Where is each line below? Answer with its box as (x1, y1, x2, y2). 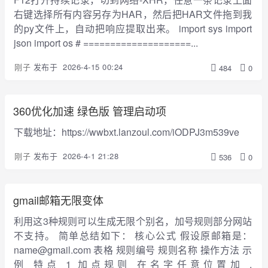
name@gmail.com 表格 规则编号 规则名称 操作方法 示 (14, 242, 252, 257)
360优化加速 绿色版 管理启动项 (13, 102, 166, 118)
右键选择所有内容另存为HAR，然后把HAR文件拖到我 (14, 7, 252, 21)
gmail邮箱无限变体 (13, 191, 103, 208)
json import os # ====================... (14, 35, 198, 50)
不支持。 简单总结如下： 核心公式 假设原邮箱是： (14, 228, 252, 242)
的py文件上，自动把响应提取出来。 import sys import (14, 21, 252, 35)
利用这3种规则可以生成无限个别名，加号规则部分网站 (14, 214, 252, 228)
